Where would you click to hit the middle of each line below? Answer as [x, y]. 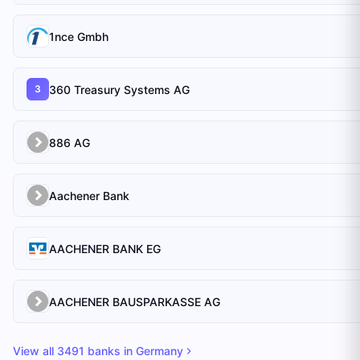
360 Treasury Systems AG [119, 89]
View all [35, 351]
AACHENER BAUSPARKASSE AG [135, 301]
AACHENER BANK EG [105, 248]
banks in [110, 351]
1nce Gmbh [79, 36]
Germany [160, 351]
